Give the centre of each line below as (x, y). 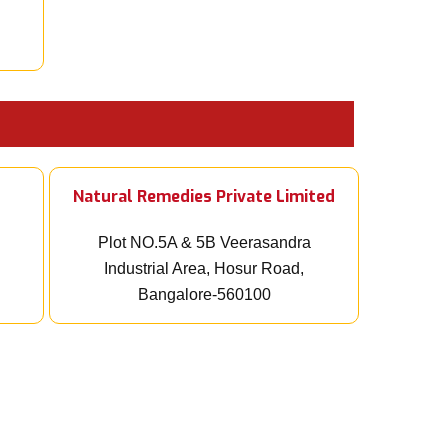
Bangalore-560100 (204, 295)
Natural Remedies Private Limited (204, 197)
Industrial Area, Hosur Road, (204, 269)
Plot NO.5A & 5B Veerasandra (204, 243)
